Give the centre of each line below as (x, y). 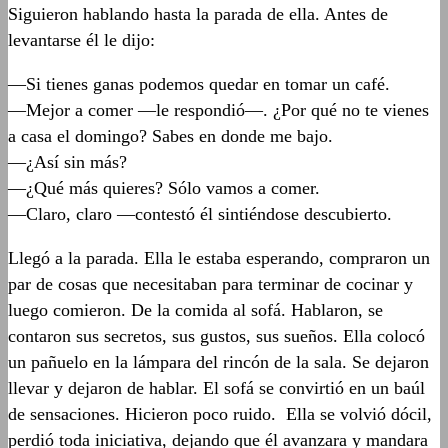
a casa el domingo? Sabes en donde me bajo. (170, 136)
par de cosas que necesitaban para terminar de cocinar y (210, 284)
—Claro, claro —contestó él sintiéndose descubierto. (200, 214)
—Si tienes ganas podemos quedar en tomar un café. (199, 84)
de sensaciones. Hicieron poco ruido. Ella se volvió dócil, (220, 414)
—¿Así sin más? (67, 162)
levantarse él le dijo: (81, 40)
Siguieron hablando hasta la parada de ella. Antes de (198, 14)
